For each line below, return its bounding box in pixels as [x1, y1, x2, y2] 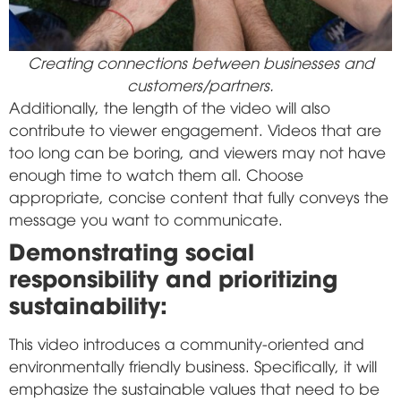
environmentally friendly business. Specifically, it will [9, 354, 377, 376]
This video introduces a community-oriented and [9, 332, 364, 354]
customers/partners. [127, 73, 274, 95]
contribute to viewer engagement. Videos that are [9, 118, 381, 140]
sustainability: [9, 286, 167, 320]
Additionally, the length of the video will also [9, 96, 330, 117]
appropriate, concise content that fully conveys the [9, 185, 388, 207]
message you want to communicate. [9, 208, 283, 229]
